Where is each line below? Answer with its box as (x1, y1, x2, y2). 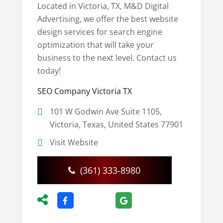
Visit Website (49, 137, 98, 148)
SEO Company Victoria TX (37, 86, 132, 97)
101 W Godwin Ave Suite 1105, (49, 106, 162, 117)
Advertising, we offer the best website (37, 13, 178, 25)
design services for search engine (37, 26, 162, 38)
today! (37, 65, 61, 77)
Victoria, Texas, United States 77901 (49, 119, 183, 130)
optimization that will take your (37, 39, 154, 51)
